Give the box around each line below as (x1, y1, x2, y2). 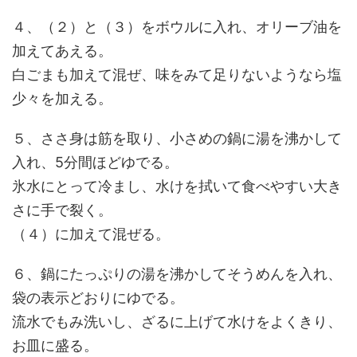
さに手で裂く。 (12, 202, 112, 218)
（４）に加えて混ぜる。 (12, 226, 170, 242)
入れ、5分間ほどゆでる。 (12, 154, 178, 171)
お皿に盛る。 (12, 337, 98, 354)
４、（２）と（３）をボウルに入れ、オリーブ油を (12, 18, 342, 35)
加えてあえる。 (12, 42, 112, 59)
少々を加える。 (12, 90, 112, 107)
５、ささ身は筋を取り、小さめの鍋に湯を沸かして (12, 130, 342, 147)
